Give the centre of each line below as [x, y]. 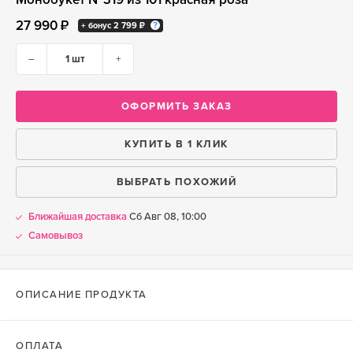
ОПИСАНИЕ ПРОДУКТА [82, 295]
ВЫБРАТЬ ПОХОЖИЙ [176, 182]
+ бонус [97, 26]
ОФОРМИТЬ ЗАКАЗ [176, 106]
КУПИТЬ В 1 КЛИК [176, 144]
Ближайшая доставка [78, 217]
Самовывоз [56, 236]
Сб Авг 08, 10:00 [167, 217]
